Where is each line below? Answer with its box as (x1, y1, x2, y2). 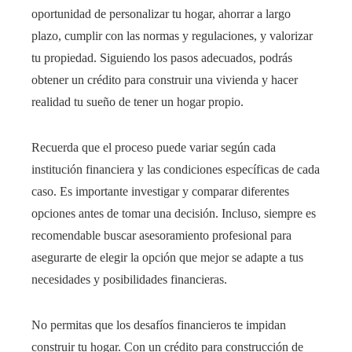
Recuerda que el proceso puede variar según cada (31, 141, 276, 155)
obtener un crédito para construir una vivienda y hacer (31, 73, 298, 87)
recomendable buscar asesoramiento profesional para (31, 229, 291, 243)
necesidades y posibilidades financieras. (31, 273, 227, 287)
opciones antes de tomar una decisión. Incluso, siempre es (31, 207, 316, 221)
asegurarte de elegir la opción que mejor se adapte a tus (31, 251, 303, 265)
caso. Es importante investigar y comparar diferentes (31, 185, 289, 199)
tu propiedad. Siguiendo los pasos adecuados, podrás (31, 51, 292, 65)
